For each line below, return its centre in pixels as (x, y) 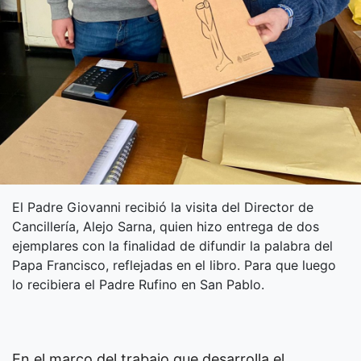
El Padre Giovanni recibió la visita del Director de (163, 207)
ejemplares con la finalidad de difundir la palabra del (172, 245)
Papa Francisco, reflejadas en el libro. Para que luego (174, 265)
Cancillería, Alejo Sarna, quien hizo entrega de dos (166, 226)
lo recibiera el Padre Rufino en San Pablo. (138, 284)
